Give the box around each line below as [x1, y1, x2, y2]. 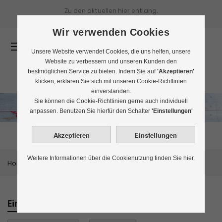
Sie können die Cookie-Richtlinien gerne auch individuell [34, 98, 188, 105]
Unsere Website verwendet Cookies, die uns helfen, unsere [31, 48, 191, 55]
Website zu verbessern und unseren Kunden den [45, 58, 177, 65]
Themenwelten [39, 159, 89, 168]
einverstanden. [91, 88, 131, 95]
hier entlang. [118, 6, 158, 15]
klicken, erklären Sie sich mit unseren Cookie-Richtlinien [35, 78, 187, 85]
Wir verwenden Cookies [52, 27, 170, 38]
